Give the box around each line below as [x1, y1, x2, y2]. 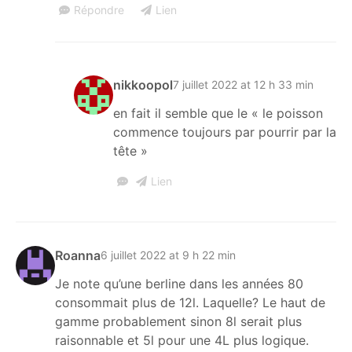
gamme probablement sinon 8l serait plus [55, 313, 302, 329]
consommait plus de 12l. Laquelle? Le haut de [55, 294, 325, 310]
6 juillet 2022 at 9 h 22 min [101, 248, 236, 262]
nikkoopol [113, 76, 173, 93]
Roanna [55, 247, 101, 263]
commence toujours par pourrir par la [113, 123, 336, 140]
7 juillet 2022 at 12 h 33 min [173, 78, 313, 92]
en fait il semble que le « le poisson [113, 104, 323, 121]
